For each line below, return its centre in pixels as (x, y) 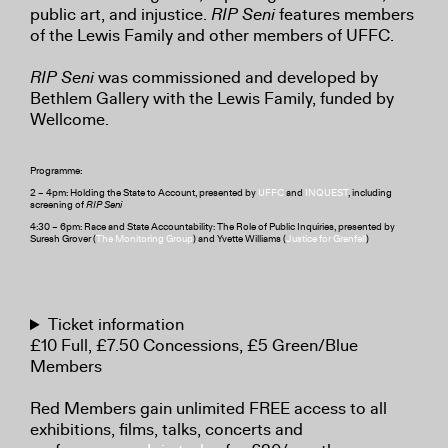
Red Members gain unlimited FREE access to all (208, 409)
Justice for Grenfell (326, 238)
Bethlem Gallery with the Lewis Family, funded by (212, 98)
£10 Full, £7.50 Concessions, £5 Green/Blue (194, 346)
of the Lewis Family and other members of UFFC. (212, 35)
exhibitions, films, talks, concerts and (166, 430)
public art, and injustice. (120, 14)
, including (370, 192)
